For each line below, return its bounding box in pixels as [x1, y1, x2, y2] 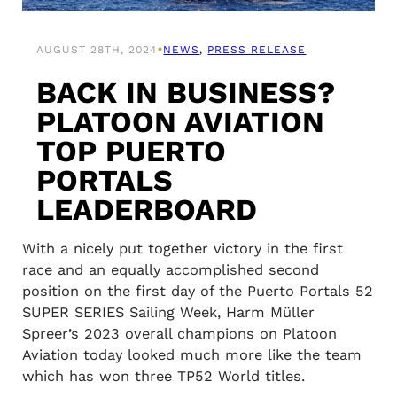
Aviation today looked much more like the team [21, 346, 362, 364]
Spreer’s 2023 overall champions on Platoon [21, 325, 337, 343]
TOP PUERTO [36, 133, 227, 168]
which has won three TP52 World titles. [21, 368, 305, 385]
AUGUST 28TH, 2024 [36, 43, 158, 57]
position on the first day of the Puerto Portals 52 [21, 283, 373, 300]
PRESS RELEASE [207, 43, 307, 57]
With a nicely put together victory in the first [21, 240, 343, 258]
